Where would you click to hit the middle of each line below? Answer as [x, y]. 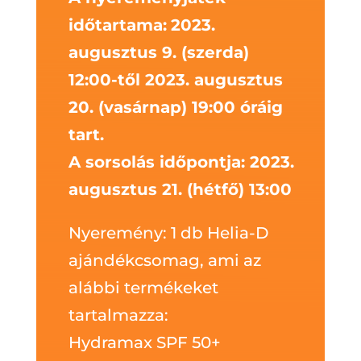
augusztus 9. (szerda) [158, 52]
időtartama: [117, 25]
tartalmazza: [118, 315]
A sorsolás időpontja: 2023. [181, 162]
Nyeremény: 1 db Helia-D [168, 233]
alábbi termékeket [143, 288]
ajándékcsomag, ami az [164, 260]
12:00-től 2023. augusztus [175, 80]
